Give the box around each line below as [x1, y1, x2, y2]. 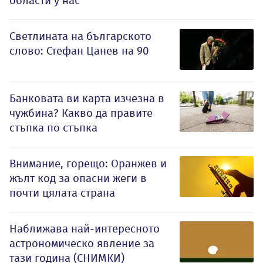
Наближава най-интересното [9, 222, 160, 236]
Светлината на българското [9, 29, 151, 43]
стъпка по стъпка [9, 121, 97, 135]
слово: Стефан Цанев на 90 [9, 44, 149, 58]
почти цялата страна [9, 186, 115, 200]
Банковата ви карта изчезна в [9, 92, 164, 106]
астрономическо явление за [9, 237, 154, 251]
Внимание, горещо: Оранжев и [9, 157, 167, 171]
